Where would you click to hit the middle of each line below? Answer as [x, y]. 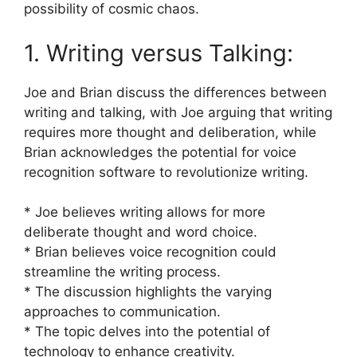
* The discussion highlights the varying [148, 292]
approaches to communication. [122, 312]
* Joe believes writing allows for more [145, 212]
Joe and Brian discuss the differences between [175, 92]
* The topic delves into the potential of [147, 331]
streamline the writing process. [122, 272]
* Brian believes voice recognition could [150, 252]
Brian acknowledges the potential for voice [160, 152]
